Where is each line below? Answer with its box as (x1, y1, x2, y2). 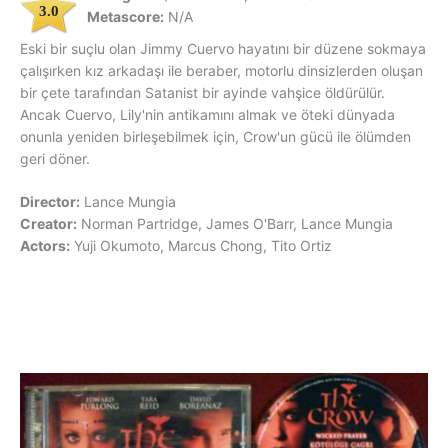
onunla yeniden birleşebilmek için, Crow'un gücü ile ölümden (20, 128, 411, 146)
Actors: (20, 237, 70, 255)
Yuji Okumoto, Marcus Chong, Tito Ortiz (74, 237, 332, 255)
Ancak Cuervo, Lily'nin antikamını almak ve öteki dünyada (20, 106, 395, 124)
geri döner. (20, 150, 90, 168)
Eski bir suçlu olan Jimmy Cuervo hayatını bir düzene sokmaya (20, 40, 426, 58)
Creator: (20, 215, 77, 233)
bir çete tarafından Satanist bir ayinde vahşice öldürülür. (20, 84, 385, 102)
